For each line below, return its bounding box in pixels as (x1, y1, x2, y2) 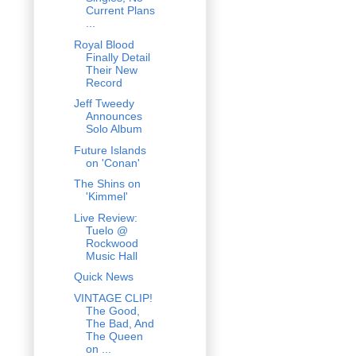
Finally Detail (85, 50, 150, 64)
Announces (85, 110, 142, 123)
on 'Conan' (85, 156, 140, 169)
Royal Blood (73, 37, 134, 51)
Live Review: (73, 211, 137, 224)
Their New (85, 63, 137, 76)
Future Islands (73, 143, 146, 157)
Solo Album (85, 122, 142, 136)
